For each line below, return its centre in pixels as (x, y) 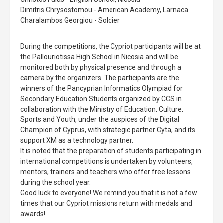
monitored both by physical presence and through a (101, 67)
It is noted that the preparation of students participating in (111, 151)
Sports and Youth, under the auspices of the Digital (100, 119)
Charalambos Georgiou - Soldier (70, 20)
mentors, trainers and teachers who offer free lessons (106, 172)
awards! (33, 214)
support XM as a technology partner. (78, 140)
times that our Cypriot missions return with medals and (106, 203)
